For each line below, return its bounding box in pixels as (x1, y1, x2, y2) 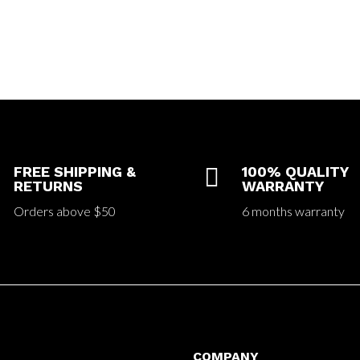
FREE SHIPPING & (14, 162, 137, 180)
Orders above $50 (14, 202, 117, 219)
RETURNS (14, 177, 84, 194)
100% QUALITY (241, 162, 348, 180)
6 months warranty (241, 202, 345, 219)
